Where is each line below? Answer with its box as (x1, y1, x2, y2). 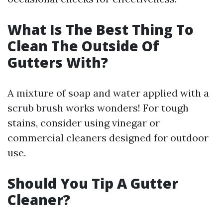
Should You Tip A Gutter (7, 174, 178, 193)
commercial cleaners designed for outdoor (7, 131, 209, 144)
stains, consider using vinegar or (7, 116, 160, 129)
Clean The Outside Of (7, 36, 159, 55)
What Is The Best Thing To (7, 20, 194, 39)
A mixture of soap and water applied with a (7, 87, 209, 99)
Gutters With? (7, 53, 108, 72)
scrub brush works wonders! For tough (7, 102, 189, 114)
